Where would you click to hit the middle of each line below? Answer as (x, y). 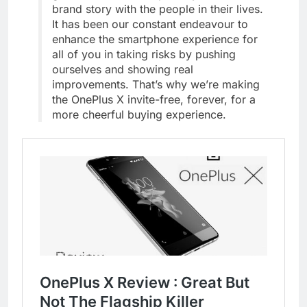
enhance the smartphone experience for (155, 39)
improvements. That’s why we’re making (156, 85)
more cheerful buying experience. (139, 115)
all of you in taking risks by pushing (144, 54)
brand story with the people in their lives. (158, 9)
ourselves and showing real (123, 70)
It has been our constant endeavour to (150, 24)
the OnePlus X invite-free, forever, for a (154, 100)
